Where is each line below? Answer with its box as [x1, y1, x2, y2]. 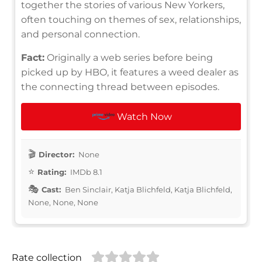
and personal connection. [21, 28, 140, 40]
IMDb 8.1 [68, 167, 102, 177]
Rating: [37, 167, 66, 177]
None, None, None [28, 197, 98, 207]
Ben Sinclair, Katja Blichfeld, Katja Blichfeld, [63, 184, 232, 194]
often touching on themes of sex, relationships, [21, 13, 241, 25]
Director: [39, 149, 74, 159]
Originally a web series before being [44, 51, 213, 63]
